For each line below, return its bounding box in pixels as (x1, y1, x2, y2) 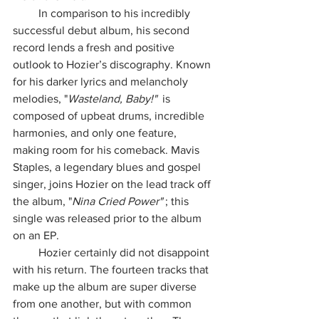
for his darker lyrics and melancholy (13, 75, 191, 88)
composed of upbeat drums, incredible (13, 110, 207, 122)
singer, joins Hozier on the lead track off (13, 178, 214, 190)
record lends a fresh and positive (13, 41, 177, 53)
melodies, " (13, 93, 68, 105)
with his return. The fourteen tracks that (13, 263, 211, 276)
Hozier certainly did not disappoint (13, 246, 38, 258)
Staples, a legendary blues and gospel (13, 161, 204, 173)
